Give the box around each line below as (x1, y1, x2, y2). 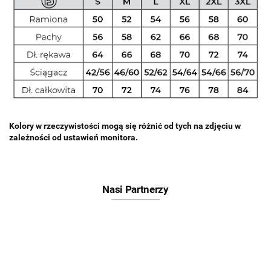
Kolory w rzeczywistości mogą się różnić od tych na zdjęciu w (9, 120, 241, 131)
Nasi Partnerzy (102, 183, 169, 195)
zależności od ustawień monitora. (9, 132, 138, 142)
